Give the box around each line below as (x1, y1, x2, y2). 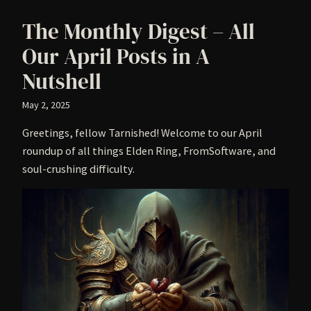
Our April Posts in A (22, 41, 210, 71)
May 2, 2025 (22, 98, 70, 111)
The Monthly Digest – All (22, 16, 255, 46)
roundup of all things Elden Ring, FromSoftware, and (22, 143, 276, 158)
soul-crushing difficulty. (22, 161, 135, 176)
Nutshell (22, 66, 101, 96)
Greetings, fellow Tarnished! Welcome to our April (22, 125, 262, 140)
